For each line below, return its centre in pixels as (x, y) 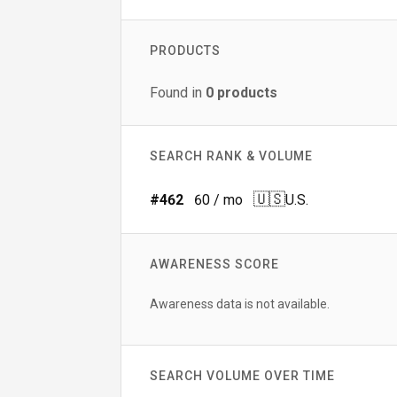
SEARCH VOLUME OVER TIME (242, 376)
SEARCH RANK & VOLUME (231, 156)
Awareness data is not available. (240, 304)
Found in (178, 93)
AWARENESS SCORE (214, 264)
